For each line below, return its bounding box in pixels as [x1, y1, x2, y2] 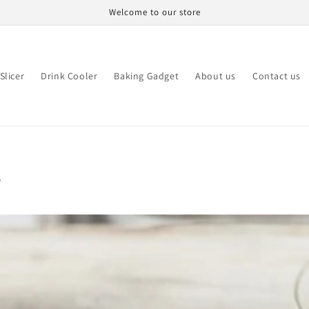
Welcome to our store [108, 6, 201, 18]
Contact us [252, 69, 301, 82]
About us [195, 69, 236, 82]
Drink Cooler [41, 69, 98, 82]
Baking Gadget [114, 69, 179, 82]
